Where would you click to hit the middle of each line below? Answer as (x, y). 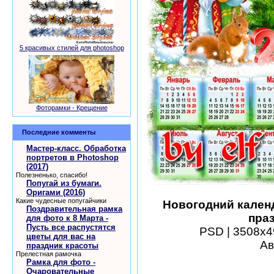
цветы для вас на (61, 236)
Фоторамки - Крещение (72, 107)
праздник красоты (62, 246)
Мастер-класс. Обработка (76, 148)
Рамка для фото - (61, 262)
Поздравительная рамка (74, 209)
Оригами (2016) (56, 192)
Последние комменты (59, 132)
